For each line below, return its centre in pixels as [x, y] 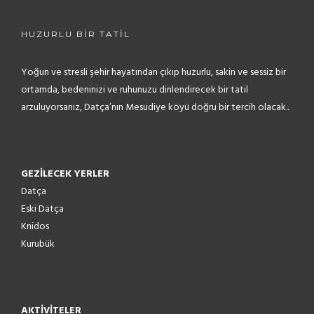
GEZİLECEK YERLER [65, 174]
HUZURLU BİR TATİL [76, 34]
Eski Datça [42, 209]
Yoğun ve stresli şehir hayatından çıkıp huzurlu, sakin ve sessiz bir [153, 72]
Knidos [35, 226]
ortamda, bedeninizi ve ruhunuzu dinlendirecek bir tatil [135, 90]
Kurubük [38, 244]
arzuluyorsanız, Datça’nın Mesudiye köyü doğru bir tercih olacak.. [155, 107]
